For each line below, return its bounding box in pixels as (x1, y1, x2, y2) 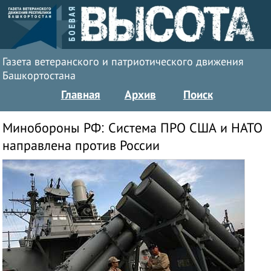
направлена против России (2, 138, 160, 154)
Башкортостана (2, 70, 76, 82)
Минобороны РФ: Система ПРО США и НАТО (2, 120, 263, 136)
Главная (60, 88, 100, 102)
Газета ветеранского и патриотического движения (2, 56, 244, 68)
